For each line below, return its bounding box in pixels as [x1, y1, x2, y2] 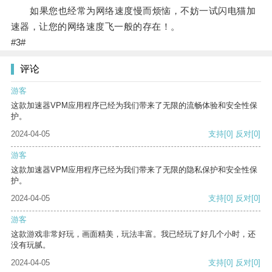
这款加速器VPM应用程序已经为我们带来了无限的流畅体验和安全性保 [11, 101, 257, 110]
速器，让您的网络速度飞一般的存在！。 [10, 21, 180, 32]
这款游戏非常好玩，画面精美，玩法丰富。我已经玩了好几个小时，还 [11, 229, 256, 239]
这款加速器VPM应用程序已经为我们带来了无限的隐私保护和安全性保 [11, 165, 257, 175]
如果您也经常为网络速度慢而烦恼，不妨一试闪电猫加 [10, 5, 256, 16]
